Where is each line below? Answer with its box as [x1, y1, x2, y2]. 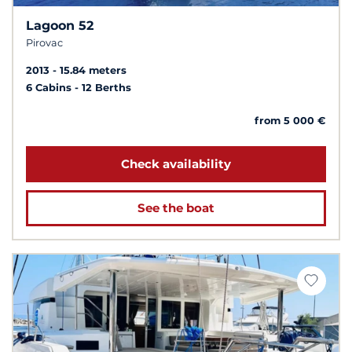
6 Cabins [26, 81, 75, 93]
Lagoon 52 [26, 17, 93, 33]
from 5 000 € [255, 114, 326, 126]
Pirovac [26, 36, 63, 49]
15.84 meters [60, 64, 126, 76]
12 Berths [82, 81, 131, 93]
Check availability [121, 156, 231, 171]
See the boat [137, 200, 214, 215]
